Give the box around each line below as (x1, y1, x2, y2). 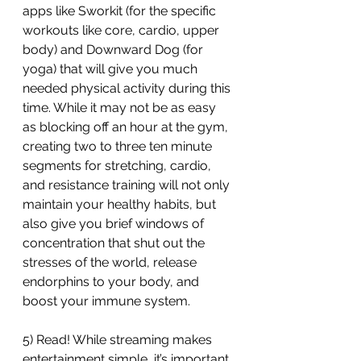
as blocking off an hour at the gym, (23, 119, 231, 135)
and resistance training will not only (23, 177, 233, 193)
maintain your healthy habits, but (23, 197, 219, 212)
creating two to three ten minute (23, 139, 215, 154)
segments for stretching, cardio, (23, 158, 214, 173)
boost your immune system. (23, 293, 190, 309)
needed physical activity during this (23, 81, 234, 96)
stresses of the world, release (23, 255, 200, 270)
